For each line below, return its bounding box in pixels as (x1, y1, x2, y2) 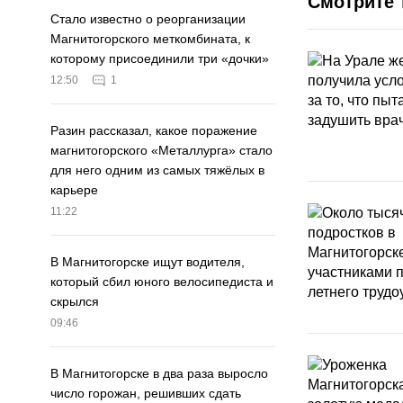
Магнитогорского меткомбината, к (50, 31, 250, 47)
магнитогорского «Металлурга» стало (50, 143, 273, 158)
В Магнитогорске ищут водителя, (50, 255, 245, 270)
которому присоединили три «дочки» (50, 51, 269, 67)
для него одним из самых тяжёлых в (50, 163, 264, 178)
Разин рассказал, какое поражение (50, 123, 257, 139)
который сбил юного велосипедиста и (50, 274, 273, 290)
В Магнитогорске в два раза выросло (50, 366, 268, 381)
